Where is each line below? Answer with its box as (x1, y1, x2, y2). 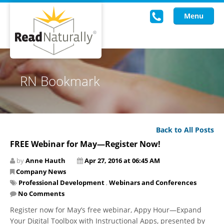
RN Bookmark (20, 72, 100, 90)
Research (17, 129, 52, 140)
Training (17, 108, 49, 118)
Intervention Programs (17, 86, 103, 97)
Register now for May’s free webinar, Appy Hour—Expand (10, 204, 201, 214)
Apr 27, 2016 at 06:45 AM (84, 155, 160, 165)
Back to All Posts (156, 125, 214, 134)
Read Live (17, 65, 54, 75)
